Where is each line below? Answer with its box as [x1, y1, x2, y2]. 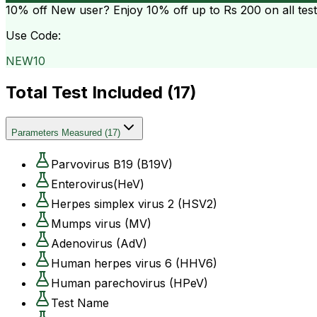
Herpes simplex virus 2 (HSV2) [51, 196, 217, 211]
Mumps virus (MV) [51, 216, 151, 231]
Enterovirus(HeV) [51, 176, 144, 191]
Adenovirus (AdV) [51, 236, 147, 250]
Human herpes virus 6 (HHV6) [51, 255, 217, 270]
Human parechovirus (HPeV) [51, 275, 208, 290]
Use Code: [6, 28, 61, 42]
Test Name [51, 295, 109, 310]
